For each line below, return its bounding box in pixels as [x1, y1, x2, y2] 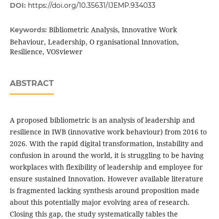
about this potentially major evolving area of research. [9, 197, 190, 207]
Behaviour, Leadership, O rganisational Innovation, [9, 37, 179, 47]
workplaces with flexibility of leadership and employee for [9, 162, 203, 172]
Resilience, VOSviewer [9, 47, 83, 57]
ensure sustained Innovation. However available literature [9, 174, 203, 184]
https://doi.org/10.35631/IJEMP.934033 [27, 1, 155, 10]
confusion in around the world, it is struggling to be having [9, 151, 204, 160]
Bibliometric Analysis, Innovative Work [48, 25, 177, 35]
